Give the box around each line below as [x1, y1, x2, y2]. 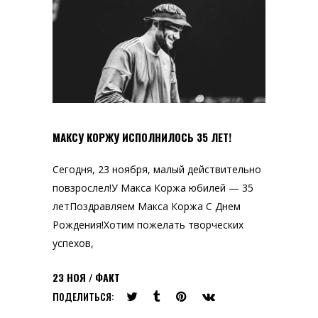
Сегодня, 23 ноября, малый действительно [53, 162, 261, 176]
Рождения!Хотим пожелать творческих [53, 217, 243, 231]
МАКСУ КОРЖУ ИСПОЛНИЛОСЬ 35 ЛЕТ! [53, 128, 231, 145]
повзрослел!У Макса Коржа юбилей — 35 [53, 180, 253, 194]
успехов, [53, 236, 94, 250]
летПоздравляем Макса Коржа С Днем [53, 199, 241, 213]
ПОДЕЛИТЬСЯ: [53, 288, 114, 304]
